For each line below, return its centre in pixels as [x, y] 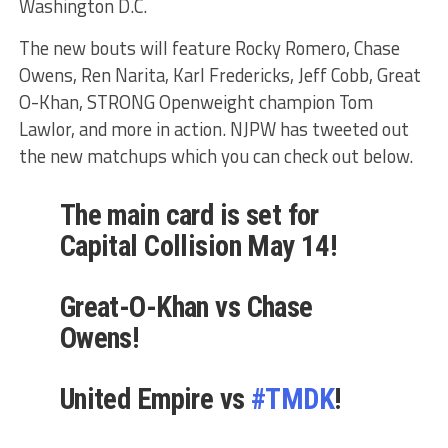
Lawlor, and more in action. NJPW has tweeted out [213, 129]
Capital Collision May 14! [198, 246]
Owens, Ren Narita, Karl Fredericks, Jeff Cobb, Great [219, 75]
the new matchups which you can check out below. [215, 156]
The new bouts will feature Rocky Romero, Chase [209, 48]
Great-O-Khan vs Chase [186, 307]
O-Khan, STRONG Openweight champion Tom [195, 102]
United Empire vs [155, 399]
